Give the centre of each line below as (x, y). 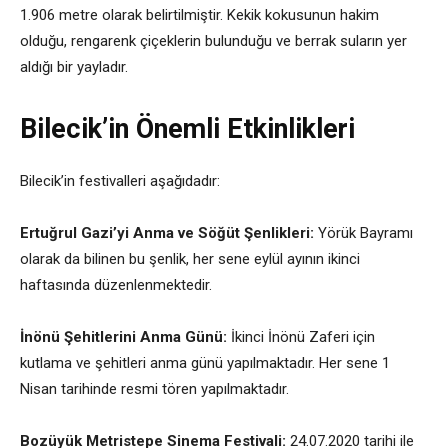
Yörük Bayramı (363, 233)
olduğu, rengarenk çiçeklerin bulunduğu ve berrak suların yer (213, 41)
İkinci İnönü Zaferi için (301, 337)
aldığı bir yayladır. (74, 67)
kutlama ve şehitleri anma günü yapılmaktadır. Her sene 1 (205, 363)
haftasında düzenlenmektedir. (116, 285)
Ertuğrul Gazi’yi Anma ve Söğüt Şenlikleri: (167, 233)
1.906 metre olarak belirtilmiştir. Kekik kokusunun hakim (199, 15)
